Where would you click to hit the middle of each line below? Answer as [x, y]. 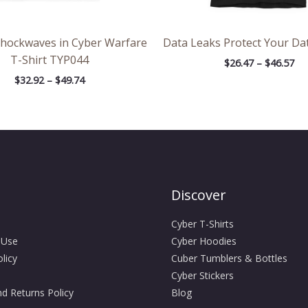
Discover [199, 195]
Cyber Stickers [202, 276]
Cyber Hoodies [204, 241]
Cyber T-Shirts [202, 224]
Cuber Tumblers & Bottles [229, 258]
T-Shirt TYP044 [49, 60]
